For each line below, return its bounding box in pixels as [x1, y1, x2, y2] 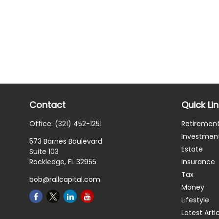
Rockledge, [29, 157, 66, 167]
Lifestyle [181, 195, 210, 205]
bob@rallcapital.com [29, 175, 101, 184]
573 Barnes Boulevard [29, 136, 103, 146]
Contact [29, 99, 66, 111]
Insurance [181, 157, 216, 167]
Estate [181, 144, 203, 154]
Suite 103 [29, 147, 59, 156]
